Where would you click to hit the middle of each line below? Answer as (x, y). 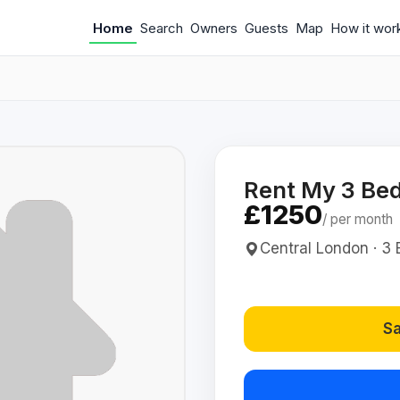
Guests (267, 28)
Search (162, 28)
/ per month (358, 219)
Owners (214, 28)
